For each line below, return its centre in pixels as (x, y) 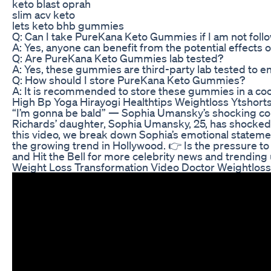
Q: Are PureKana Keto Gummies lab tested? (118, 58)
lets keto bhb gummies (68, 25)
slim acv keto (44, 14)
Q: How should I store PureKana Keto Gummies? (129, 80)
